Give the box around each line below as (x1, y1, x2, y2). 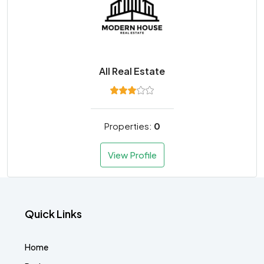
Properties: (104, 120, 154, 131)
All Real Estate (99, 65, 165, 77)
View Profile (107, 149, 157, 160)
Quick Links (25, 207, 82, 220)
